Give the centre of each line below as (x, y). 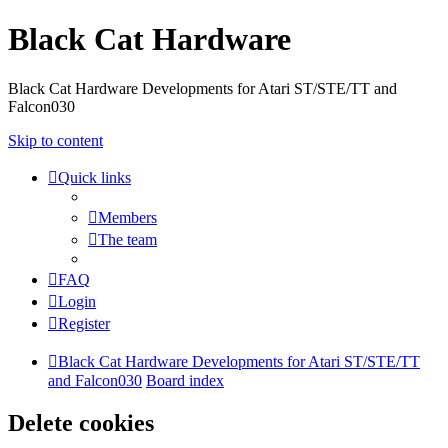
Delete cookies (81, 422)
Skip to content (55, 140)
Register (84, 323)
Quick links (94, 177)
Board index (185, 380)
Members (127, 217)
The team (127, 239)
